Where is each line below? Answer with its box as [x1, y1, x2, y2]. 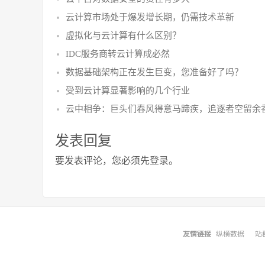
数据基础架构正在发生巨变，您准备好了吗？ [66, 67, 243, 77]
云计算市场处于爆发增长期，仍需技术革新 [66, 12, 234, 22]
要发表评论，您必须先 [55, 156, 150, 166]
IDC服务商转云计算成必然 [66, 49, 170, 59]
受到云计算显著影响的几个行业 [66, 86, 190, 95]
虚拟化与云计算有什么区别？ [66, 31, 181, 40]
